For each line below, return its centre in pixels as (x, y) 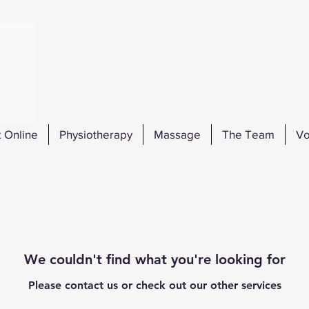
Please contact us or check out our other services (154, 285)
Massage (177, 134)
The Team (248, 134)
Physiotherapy (96, 134)
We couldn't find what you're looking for (154, 259)
